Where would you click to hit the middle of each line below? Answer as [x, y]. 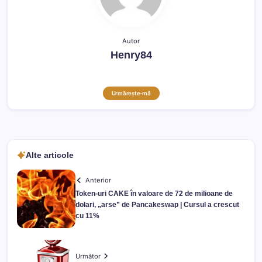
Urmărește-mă [131, 94]
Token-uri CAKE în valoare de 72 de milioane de [154, 194]
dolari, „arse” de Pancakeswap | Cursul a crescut [157, 205]
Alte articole [50, 155]
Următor [88, 256]
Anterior [99, 180]
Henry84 [131, 55]
